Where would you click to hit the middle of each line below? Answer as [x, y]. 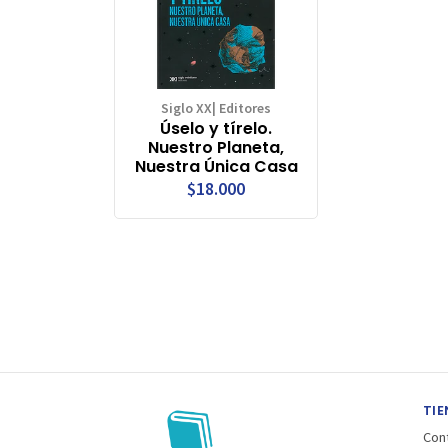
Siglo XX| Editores [216, 107]
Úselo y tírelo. [216, 128]
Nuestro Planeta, [216, 147]
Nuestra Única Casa [216, 166]
